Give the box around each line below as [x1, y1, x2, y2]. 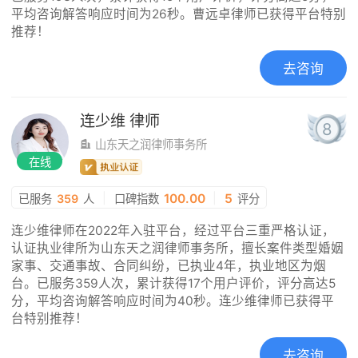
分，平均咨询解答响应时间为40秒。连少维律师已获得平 [11, 292, 335, 308]
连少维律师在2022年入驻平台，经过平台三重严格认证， [11, 222, 336, 238]
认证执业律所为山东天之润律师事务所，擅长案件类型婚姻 [11, 240, 344, 256]
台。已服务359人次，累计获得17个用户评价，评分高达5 [11, 275, 336, 291]
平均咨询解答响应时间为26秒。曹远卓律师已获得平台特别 [11, 6, 347, 22]
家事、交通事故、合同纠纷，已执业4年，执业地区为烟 [11, 257, 327, 273]
